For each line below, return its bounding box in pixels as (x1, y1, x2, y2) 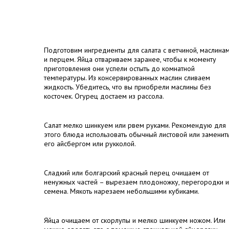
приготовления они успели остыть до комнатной (44, 64, 195, 73)
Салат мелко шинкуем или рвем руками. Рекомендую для (44, 121, 226, 130)
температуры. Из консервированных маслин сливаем (44, 73, 210, 82)
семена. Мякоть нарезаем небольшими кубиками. (44, 187, 199, 196)
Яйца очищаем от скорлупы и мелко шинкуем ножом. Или (44, 216, 225, 225)
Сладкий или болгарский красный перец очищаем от (44, 168, 209, 177)
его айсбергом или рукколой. (44, 139, 136, 148)
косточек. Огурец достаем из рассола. (44, 91, 164, 101)
